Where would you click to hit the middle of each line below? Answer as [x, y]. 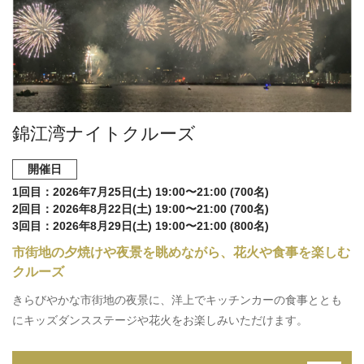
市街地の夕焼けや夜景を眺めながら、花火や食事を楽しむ [181, 252]
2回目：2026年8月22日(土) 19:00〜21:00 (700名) [141, 209]
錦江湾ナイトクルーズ [104, 134]
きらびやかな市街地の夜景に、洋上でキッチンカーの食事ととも [177, 300]
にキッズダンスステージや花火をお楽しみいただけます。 [160, 320]
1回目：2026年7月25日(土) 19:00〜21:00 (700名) [141, 192]
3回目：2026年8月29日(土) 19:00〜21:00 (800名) [141, 226]
